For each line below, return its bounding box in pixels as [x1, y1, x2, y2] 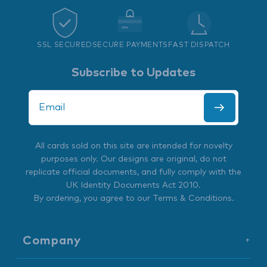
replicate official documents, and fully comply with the [26, 168, 241, 176]
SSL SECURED [37, 42, 92, 49]
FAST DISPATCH [167, 42, 230, 49]
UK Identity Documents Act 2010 [66, 181, 198, 190]
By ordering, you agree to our [33, 194, 153, 203]
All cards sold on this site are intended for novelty [35, 142, 232, 150]
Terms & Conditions [152, 194, 232, 203]
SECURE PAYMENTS [92, 42, 168, 49]
